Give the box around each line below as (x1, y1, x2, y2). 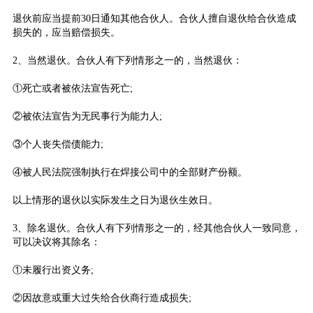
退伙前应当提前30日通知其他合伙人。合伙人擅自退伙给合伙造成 (12, 13, 296, 24)
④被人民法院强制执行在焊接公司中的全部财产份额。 (12, 166, 247, 177)
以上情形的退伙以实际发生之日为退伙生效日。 (12, 194, 218, 205)
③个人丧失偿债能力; (12, 138, 103, 150)
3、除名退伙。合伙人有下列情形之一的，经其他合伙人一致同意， (12, 222, 301, 233)
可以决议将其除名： (12, 236, 101, 247)
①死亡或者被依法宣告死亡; (12, 82, 133, 94)
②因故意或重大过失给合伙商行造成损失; (12, 292, 191, 303)
